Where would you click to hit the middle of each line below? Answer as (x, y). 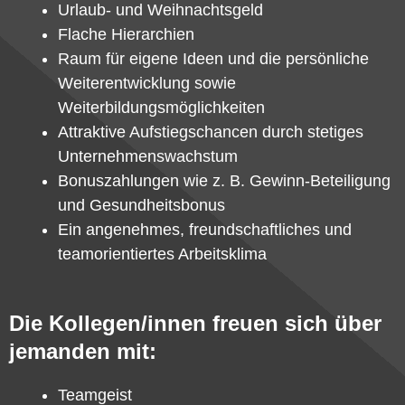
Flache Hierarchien (126, 34)
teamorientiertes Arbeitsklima (162, 254)
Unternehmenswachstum (148, 156)
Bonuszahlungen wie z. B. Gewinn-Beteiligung (224, 181)
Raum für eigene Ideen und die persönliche (213, 59)
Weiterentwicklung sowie (147, 83)
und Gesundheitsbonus (141, 205)
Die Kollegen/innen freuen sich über (195, 323)
